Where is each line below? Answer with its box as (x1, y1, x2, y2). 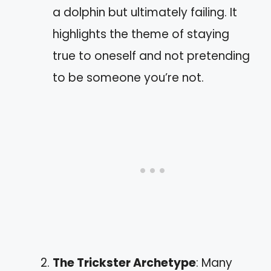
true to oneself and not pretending (53, 48, 250, 64)
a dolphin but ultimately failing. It (53, 4, 237, 21)
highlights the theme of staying (53, 26, 229, 42)
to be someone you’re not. (53, 70, 204, 86)
